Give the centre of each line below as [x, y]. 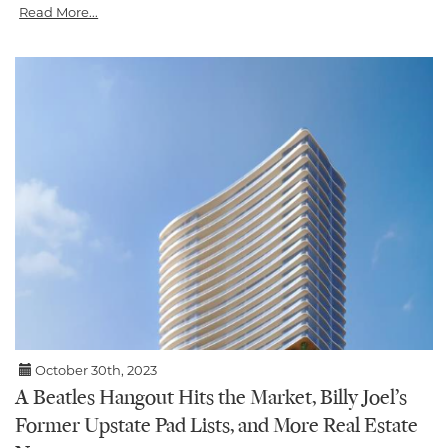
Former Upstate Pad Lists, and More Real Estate [216, 426]
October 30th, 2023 [95, 369]
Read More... [59, 12]
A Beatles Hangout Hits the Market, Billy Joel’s [211, 398]
